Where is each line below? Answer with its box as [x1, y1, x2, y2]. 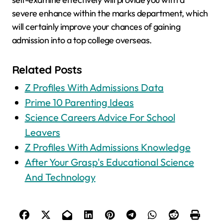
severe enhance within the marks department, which [12, 7, 208, 19]
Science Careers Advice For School [24, 111, 175, 124]
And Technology [24, 171, 96, 184]
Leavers [24, 126, 60, 139]
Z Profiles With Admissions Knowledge [24, 141, 191, 154]
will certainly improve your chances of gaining [12, 21, 181, 33]
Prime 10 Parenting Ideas [24, 96, 134, 109]
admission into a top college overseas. [12, 34, 152, 46]
